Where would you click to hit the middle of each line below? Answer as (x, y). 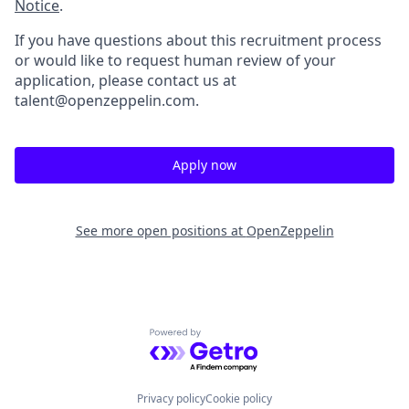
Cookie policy (239, 399)
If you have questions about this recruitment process (198, 40)
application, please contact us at (126, 80)
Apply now (204, 164)
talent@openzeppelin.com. (107, 100)
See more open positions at (161, 230)
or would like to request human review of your (175, 60)
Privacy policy (171, 399)
